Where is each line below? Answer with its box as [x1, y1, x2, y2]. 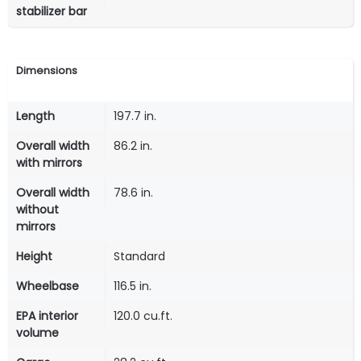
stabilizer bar [16, 2, 87, 19]
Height [16, 247, 52, 264]
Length [16, 107, 55, 124]
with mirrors [16, 154, 82, 171]
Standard [114, 247, 165, 264]
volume [16, 324, 59, 341]
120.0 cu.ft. [114, 307, 172, 324]
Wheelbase [16, 277, 79, 294]
